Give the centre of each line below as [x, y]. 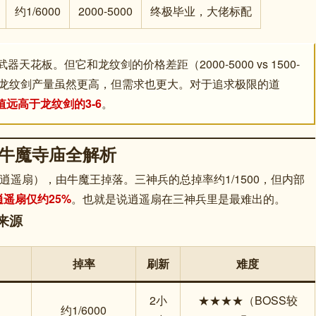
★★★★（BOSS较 [248, 300]
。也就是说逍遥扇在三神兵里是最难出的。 [178, 199]
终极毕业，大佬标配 [201, 11]
